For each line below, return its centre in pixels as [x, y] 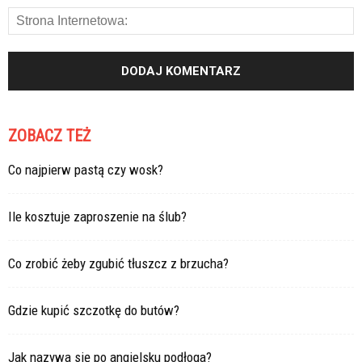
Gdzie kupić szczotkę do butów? [94, 310]
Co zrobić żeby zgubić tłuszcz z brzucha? [118, 263]
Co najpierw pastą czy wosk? [86, 169]
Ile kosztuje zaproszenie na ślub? [97, 216]
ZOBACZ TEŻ [49, 135]
